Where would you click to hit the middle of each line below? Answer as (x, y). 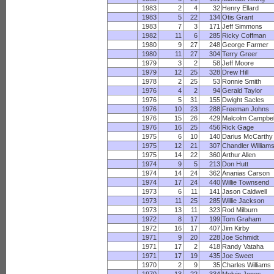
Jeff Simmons (243, 26)
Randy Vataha (243, 246)
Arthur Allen (239, 155)
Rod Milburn (240, 210)
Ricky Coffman (244, 35)
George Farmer (246, 45)
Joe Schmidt (241, 237)
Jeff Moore (238, 63)
